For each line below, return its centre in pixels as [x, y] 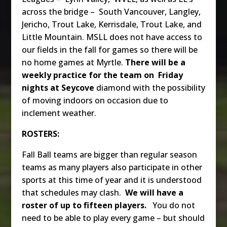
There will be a [155, 62]
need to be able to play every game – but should [113, 218]
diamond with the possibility [150, 87]
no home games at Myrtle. [73, 62]
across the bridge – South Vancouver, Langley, [111, 11]
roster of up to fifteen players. [84, 205]
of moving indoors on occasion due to [95, 100]
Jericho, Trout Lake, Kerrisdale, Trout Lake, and [111, 24]
